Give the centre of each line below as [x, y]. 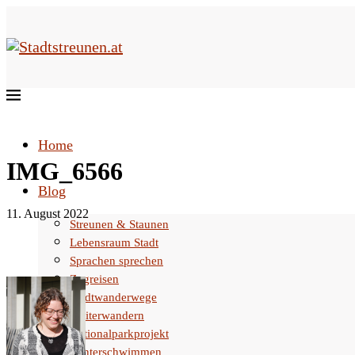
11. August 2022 [48, 214]
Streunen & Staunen [119, 224]
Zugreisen [94, 279]
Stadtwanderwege [113, 297]
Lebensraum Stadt [114, 242]
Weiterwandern [107, 315]
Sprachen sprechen [116, 261]
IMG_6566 [65, 171]
